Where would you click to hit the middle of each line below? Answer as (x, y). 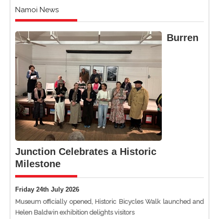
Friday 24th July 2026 (47, 189)
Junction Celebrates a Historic (86, 152)
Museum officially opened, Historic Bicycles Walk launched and (109, 202)
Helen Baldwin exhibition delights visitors (75, 212)
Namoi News (37, 10)
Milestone (38, 164)
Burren (183, 38)
